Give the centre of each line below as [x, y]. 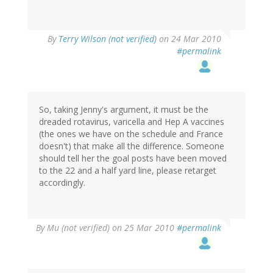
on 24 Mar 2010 [189, 39]
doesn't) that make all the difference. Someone [132, 146]
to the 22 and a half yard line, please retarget [128, 171]
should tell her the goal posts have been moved [133, 158]
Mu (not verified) [78, 228]
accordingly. [62, 183]
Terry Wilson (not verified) [108, 39]
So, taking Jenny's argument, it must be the [124, 110]
